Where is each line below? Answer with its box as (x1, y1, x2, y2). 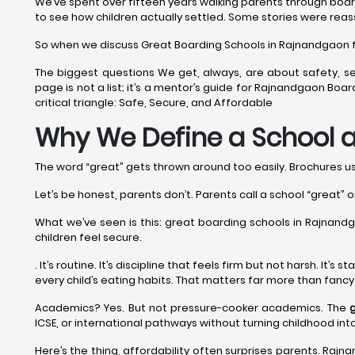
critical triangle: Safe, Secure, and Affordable (35, 95, 273, 110)
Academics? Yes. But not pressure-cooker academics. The (35, 300, 350, 315)
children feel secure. (35, 230, 142, 245)
